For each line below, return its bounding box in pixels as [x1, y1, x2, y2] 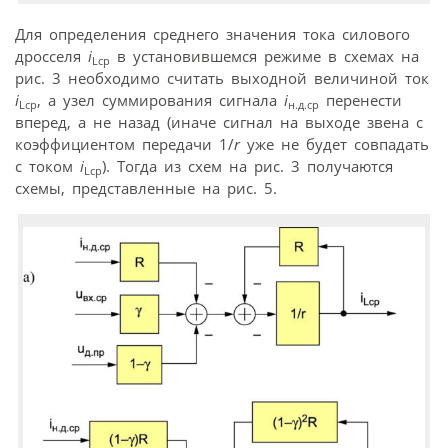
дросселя [15, 45, 88, 66]
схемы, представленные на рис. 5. [15, 177, 277, 198]
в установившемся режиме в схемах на [110, 45, 419, 66]
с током [15, 155, 80, 176]
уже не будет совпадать [240, 133, 429, 154]
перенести [319, 89, 402, 110]
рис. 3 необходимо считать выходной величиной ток [15, 67, 429, 88]
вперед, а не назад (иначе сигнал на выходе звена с [15, 111, 423, 132]
